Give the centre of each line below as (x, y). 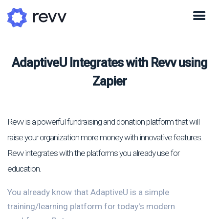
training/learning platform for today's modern (91, 206)
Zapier (109, 81)
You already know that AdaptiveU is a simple (88, 192)
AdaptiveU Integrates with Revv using (109, 63)
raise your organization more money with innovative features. (105, 137)
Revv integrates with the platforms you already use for (93, 153)
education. (24, 168)
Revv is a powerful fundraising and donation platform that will (103, 121)
